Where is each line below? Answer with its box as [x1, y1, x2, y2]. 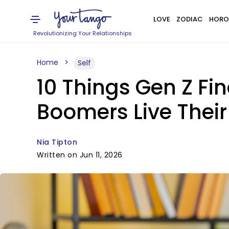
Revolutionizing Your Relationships [33, 29, 132, 37]
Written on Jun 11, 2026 [37, 150, 123, 160]
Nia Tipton [37, 137, 77, 147]
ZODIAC [176, 14, 203, 24]
